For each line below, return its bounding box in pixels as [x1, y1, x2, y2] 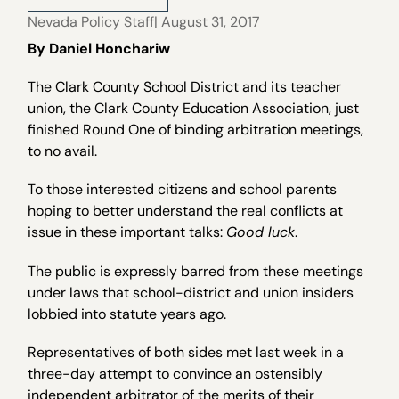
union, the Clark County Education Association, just [28, 99, 360, 118]
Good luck [226, 223, 296, 242]
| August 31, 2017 [154, 12, 261, 31]
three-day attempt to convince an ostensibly [28, 363, 323, 383]
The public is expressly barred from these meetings [28, 261, 364, 281]
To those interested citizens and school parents [28, 180, 338, 199]
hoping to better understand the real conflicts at [28, 201, 344, 221]
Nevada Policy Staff [28, 12, 155, 31]
